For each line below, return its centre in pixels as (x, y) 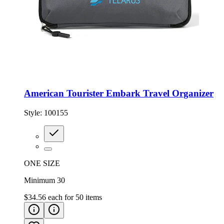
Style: (34, 112)
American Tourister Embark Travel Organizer (119, 93)
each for (62, 197)
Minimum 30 (44, 180)
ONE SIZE (42, 163)
